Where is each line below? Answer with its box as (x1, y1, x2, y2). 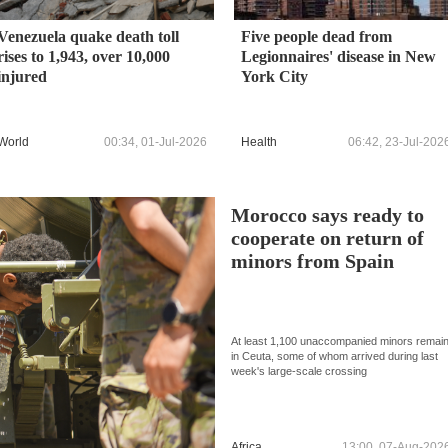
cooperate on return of (231, 228, 425, 250)
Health (241, 135, 277, 150)
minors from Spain (231, 251, 395, 273)
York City (241, 67, 308, 85)
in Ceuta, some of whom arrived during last (231, 349, 439, 362)
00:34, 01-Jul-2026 (104, 135, 207, 150)
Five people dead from (241, 27, 392, 45)
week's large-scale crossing (231, 364, 368, 377)
